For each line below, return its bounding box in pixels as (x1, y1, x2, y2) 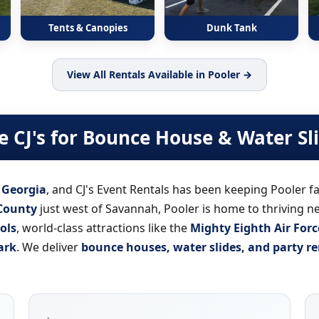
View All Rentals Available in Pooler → (67, 68, 252, 81)
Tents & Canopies (48, 21, 127, 34)
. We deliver (16, 239, 81, 255)
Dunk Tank (206, 21, 257, 34)
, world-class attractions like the (16, 220, 190, 236)
